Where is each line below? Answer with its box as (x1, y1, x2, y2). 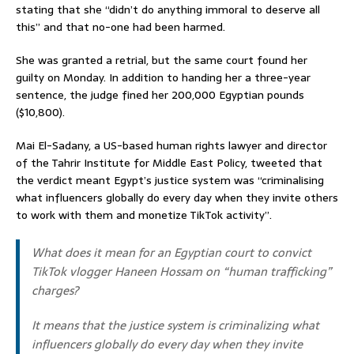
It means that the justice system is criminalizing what (32, 315, 319, 336)
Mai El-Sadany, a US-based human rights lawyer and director (16, 137, 327, 155)
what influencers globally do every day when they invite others (16, 189, 338, 207)
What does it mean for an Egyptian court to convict (32, 243, 311, 263)
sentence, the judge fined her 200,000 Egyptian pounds (16, 86, 304, 104)
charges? (32, 281, 78, 301)
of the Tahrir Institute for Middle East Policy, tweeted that (16, 154, 322, 172)
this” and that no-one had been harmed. (16, 18, 225, 36)
